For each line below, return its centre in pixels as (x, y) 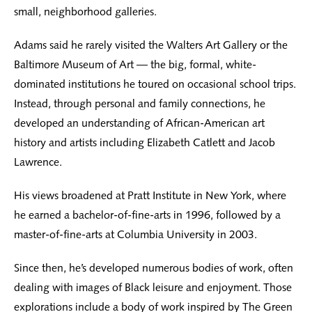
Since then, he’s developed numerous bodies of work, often (154, 268)
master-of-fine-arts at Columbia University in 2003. (135, 235)
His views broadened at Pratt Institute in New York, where (150, 196)
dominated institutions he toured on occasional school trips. (155, 84)
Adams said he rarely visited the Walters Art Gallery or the (151, 45)
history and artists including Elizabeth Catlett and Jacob (145, 143)
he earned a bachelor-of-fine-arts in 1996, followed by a (147, 215)
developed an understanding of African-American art (139, 123)
